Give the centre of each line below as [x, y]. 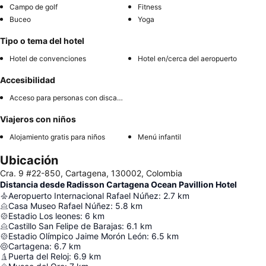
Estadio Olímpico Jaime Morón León [77, 236]
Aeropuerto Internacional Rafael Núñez [83, 196]
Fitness [150, 7]
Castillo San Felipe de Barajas [65, 226]
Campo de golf [34, 7]
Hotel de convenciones [48, 59]
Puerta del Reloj [39, 256]
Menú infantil [159, 137]
